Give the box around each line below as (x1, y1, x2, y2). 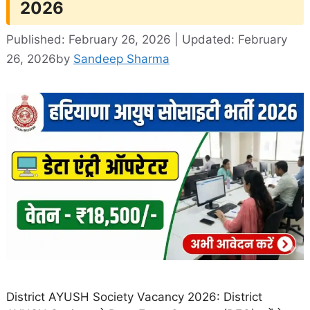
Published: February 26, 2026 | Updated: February (6, 32, 287, 46)
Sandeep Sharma (73, 51, 170, 66)
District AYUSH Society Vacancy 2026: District (6, 289, 262, 304)
